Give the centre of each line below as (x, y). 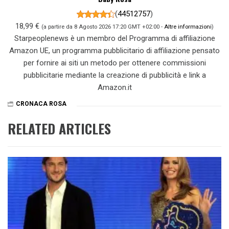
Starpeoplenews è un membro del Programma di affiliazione (114, 38)
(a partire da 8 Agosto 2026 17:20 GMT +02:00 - (103, 27)
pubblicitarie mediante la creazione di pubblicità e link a (114, 75)
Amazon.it (114, 87)
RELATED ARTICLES (59, 128)
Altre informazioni (188, 27)
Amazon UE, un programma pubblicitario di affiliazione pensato (114, 51)
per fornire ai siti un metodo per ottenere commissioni (114, 63)
